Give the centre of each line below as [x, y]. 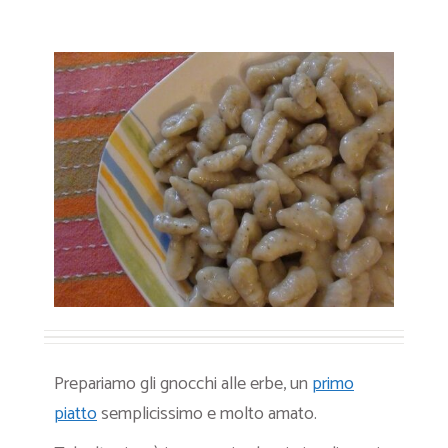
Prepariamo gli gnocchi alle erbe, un [183, 384]
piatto [75, 414]
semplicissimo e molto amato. [207, 414]
